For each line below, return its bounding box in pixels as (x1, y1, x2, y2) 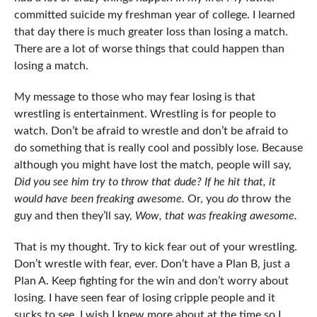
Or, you (184, 193, 227, 205)
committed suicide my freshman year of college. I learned (13, 9, 295, 21)
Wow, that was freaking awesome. (132, 210, 297, 222)
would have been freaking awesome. (13, 193, 185, 205)
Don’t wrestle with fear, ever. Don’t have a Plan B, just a (13, 258, 290, 270)
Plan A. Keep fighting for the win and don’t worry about (13, 275, 289, 287)
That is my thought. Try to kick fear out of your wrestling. (13, 241, 297, 253)
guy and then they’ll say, (13, 210, 132, 222)
